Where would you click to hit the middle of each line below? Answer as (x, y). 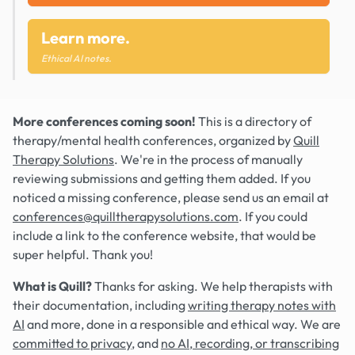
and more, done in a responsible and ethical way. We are (183, 324)
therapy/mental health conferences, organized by (153, 140)
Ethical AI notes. (76, 58)
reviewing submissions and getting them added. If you (162, 178)
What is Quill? (52, 286)
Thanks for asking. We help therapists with (212, 286)
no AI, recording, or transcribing (250, 343)
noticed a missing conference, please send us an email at (171, 197)
